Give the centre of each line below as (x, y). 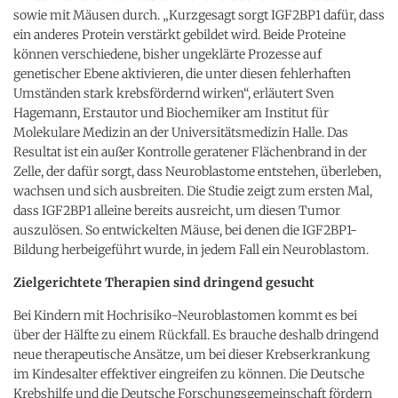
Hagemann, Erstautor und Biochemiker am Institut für (171, 112)
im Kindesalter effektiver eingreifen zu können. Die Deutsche (189, 374)
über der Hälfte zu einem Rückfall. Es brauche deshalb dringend (196, 334)
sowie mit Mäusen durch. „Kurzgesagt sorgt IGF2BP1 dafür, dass (199, 15)
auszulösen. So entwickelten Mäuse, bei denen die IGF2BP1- (185, 230)
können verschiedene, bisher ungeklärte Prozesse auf (167, 54)
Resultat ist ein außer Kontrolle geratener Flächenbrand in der (190, 151)
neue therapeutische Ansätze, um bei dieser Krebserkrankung (191, 354)
